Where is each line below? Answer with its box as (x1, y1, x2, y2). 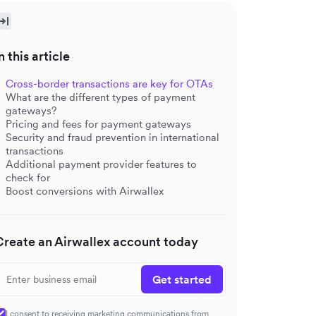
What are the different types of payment (6, 90, 195, 104)
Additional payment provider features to (6, 157, 197, 171)
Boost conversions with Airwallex (6, 183, 164, 197)
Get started (152, 272, 212, 286)
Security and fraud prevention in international (6, 130, 219, 144)
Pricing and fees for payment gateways (6, 116, 191, 130)
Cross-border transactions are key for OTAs (6, 76, 213, 90)
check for (6, 170, 50, 184)
